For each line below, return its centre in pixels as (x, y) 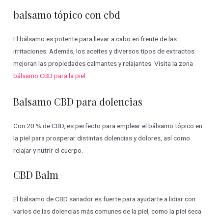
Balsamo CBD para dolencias (78, 101)
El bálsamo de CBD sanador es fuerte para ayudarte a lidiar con (105, 199)
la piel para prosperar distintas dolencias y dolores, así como (102, 138)
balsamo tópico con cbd (67, 14)
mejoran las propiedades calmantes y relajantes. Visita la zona (103, 63)
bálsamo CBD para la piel (50, 75)
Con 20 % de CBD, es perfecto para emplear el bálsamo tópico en (108, 125)
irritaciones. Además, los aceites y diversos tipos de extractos (104, 51)
